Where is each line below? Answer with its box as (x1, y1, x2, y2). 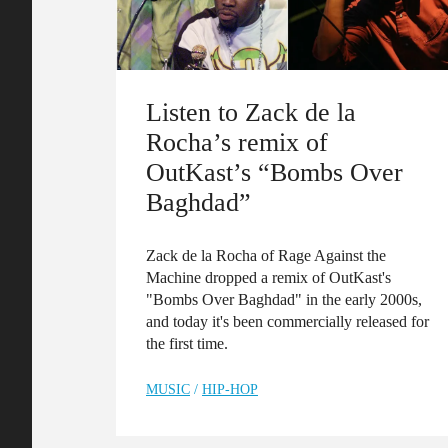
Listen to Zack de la (146, 96, 356, 127)
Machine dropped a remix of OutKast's (146, 268, 391, 286)
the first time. (146, 334, 228, 352)
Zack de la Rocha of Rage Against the (146, 246, 386, 264)
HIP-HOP (202, 381, 258, 397)
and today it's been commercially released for (146, 312, 429, 330)
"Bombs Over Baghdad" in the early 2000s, (146, 290, 422, 308)
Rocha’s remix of (146, 126, 328, 157)
